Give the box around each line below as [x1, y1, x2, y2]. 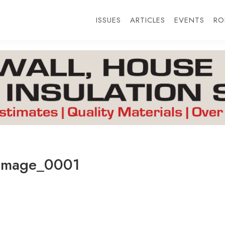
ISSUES [95, 15, 121, 26]
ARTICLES [130, 15, 165, 26]
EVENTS [174, 15, 204, 26]
